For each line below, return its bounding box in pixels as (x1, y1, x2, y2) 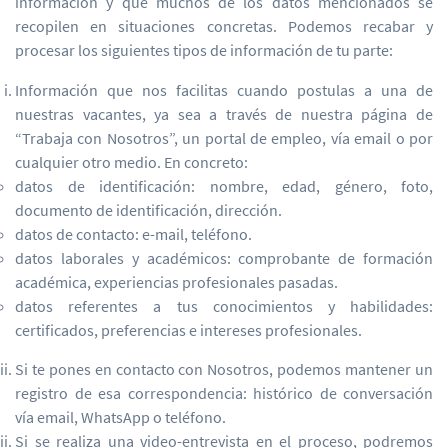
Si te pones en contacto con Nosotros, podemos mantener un (15, 359, 433, 379)
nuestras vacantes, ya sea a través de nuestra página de (15, 104, 433, 124)
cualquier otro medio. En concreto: (15, 152, 248, 172)
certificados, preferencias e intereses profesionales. (15, 320, 362, 340)
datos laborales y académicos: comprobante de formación (15, 248, 433, 268)
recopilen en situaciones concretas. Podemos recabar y (15, 16, 433, 36)
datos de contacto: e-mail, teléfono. (15, 224, 252, 244)
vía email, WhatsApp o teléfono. (15, 407, 226, 427)
